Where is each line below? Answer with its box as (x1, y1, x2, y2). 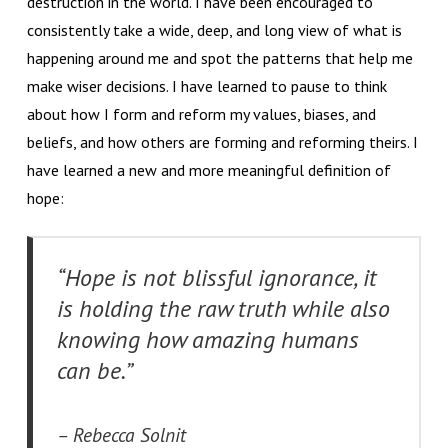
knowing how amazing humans (56, 323, 359, 355)
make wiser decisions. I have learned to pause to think (26, 75, 387, 96)
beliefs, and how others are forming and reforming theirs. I (26, 131, 418, 152)
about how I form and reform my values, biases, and (26, 103, 376, 124)
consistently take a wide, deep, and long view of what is (26, 19, 402, 40)
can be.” (56, 354, 137, 386)
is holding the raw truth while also (56, 292, 390, 324)
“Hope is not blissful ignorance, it (56, 261, 377, 293)
